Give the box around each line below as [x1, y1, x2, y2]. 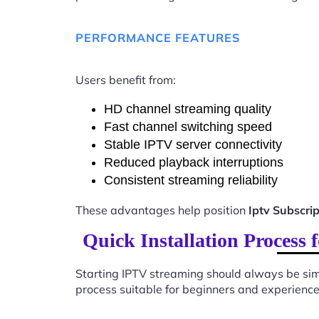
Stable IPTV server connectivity [104, 137, 282, 152]
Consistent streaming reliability [104, 173, 278, 188]
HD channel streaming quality [104, 102, 271, 117]
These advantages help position [75, 203, 249, 218]
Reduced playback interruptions [104, 155, 283, 170]
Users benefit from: [75, 73, 176, 88]
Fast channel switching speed [104, 120, 272, 135]
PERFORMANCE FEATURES [75, 30, 240, 45]
